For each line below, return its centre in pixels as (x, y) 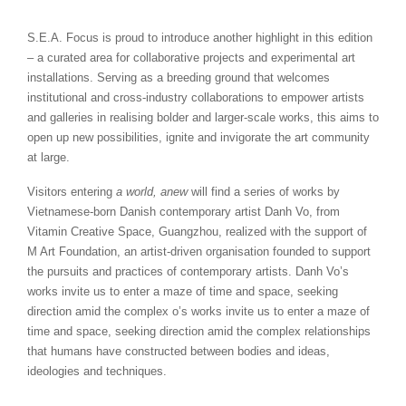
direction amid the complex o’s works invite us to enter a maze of (198, 311)
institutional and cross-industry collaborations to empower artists (196, 97)
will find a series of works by (264, 191)
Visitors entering (72, 191)
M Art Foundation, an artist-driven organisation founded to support (199, 251)
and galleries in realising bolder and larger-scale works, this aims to (203, 117)
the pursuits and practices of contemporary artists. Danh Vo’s (188, 271)
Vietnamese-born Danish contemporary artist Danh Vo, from (184, 211)
